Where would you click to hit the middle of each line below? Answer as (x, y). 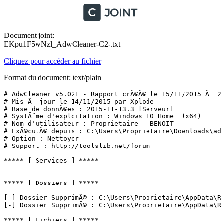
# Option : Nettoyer (41, 138)
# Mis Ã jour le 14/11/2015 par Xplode (79, 101)
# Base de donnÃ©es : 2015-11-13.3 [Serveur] (89, 109)
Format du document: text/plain (53, 78)
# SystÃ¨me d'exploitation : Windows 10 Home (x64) (103, 116)
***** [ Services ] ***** (51, 161)
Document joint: (29, 35)
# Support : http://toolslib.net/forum (77, 146)
